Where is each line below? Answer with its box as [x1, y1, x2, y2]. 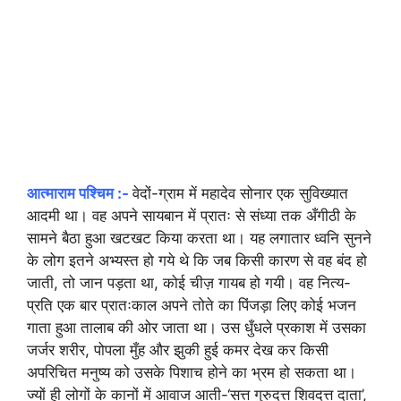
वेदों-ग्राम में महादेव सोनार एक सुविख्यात [132, 183, 348, 202]
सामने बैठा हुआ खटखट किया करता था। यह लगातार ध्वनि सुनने [27, 228, 371, 247]
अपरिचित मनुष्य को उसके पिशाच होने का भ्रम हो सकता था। [27, 363, 356, 381]
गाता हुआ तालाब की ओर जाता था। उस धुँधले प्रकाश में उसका [27, 318, 366, 337]
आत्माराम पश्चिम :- [27, 183, 129, 202]
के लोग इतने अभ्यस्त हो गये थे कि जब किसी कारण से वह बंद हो [27, 251, 367, 269]
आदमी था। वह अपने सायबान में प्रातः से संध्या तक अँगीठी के [27, 206, 356, 225]
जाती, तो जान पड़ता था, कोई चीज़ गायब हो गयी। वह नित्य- [27, 273, 351, 292]
